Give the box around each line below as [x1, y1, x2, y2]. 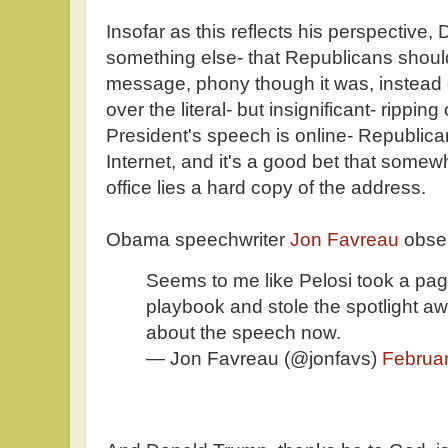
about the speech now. [146, 321, 341, 343]
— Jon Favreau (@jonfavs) [146, 347, 382, 369]
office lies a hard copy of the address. [106, 176, 426, 198]
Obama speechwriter [106, 228, 290, 250]
